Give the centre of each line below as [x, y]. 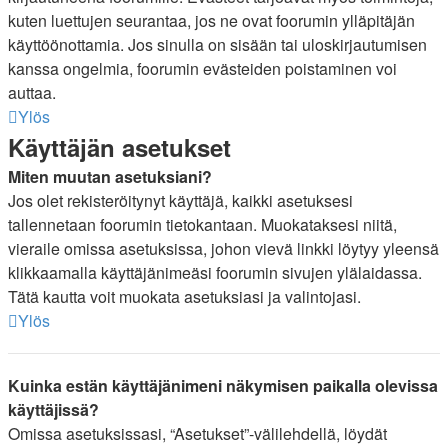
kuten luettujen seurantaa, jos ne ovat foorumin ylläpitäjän [211, 20]
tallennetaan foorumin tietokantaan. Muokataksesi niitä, [202, 224]
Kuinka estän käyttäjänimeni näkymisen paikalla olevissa [223, 385]
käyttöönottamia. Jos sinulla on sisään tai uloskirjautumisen [217, 44]
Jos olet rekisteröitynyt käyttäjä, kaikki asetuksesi [180, 200]
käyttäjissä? [53, 409]
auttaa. [32, 92]
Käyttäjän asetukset [119, 147]
